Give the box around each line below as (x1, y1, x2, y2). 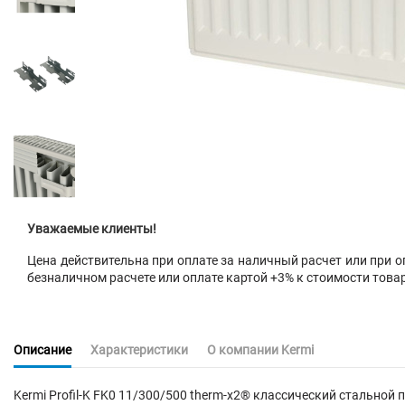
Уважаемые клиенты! (27, 221, 156, 236)
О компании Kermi (207, 343, 314, 358)
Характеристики (90, 343, 188, 358)
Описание (14, 343, 71, 358)
